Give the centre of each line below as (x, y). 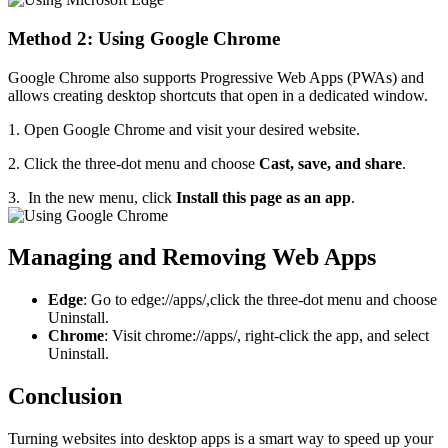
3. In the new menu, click (92, 197)
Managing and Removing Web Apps (192, 257)
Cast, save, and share (330, 163)
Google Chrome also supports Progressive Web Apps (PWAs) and (216, 77)
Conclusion (65, 396)
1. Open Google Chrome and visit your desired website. (184, 129)
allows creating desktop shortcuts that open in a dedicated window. (218, 95)
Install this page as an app (263, 197)
